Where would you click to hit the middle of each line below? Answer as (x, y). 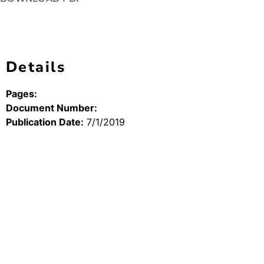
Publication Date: (45, 122)
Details (36, 67)
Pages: (22, 94)
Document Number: (52, 108)
